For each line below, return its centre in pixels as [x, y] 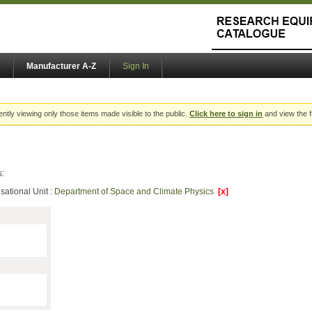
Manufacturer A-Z [61, 67]
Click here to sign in [226, 114]
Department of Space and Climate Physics [136, 192]
